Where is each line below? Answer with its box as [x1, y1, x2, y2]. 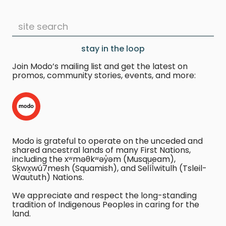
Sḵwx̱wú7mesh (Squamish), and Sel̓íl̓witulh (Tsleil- [12, 162, 207, 175]
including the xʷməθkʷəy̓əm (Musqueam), [12, 153, 176, 165]
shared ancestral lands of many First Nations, [12, 144, 191, 156]
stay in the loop [81, 43, 145, 55]
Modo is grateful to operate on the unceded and [12, 135, 203, 147]
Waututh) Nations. [12, 172, 84, 184]
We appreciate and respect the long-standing [12, 190, 197, 202]
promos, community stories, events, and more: [12, 70, 196, 82]
